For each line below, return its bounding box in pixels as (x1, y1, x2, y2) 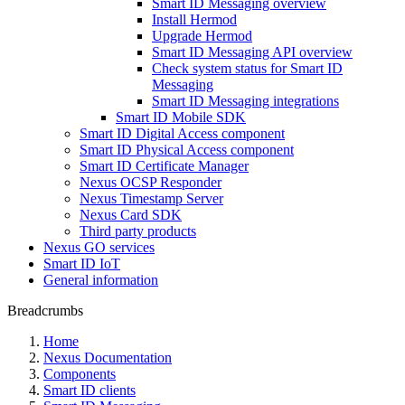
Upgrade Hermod (152, 28, 252, 43)
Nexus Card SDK (80, 207, 182, 222)
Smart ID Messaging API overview (152, 44, 353, 60)
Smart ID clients (43, 382, 136, 398)
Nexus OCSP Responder (80, 174, 221, 190)
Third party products (80, 223, 196, 239)
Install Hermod (152, 12, 237, 27)
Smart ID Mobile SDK (116, 109, 246, 125)
